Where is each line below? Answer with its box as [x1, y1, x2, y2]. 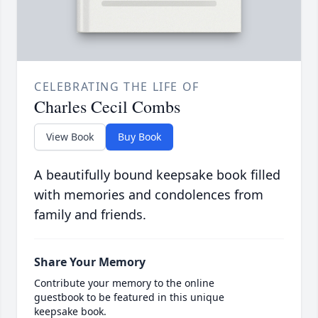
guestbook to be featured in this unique [34, 290, 224, 305]
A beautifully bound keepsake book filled [34, 166, 280, 184]
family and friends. [34, 206, 146, 224]
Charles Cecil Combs [34, 95, 180, 119]
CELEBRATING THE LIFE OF [34, 79, 199, 95]
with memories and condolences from [34, 186, 263, 204]
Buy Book [118, 130, 161, 144]
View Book [46, 130, 94, 144]
